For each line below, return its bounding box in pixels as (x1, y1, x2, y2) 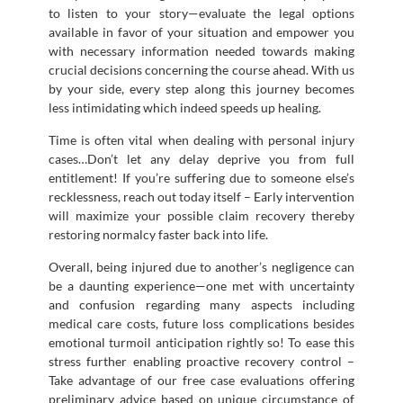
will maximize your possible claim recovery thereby (49, 207, 354, 223)
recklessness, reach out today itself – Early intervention (49, 188, 354, 204)
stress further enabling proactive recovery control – (49, 353, 354, 369)
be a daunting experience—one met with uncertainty (49, 277, 354, 293)
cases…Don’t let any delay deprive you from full (49, 150, 354, 166)
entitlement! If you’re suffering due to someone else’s (49, 169, 354, 185)
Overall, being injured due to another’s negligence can (49, 258, 354, 274)
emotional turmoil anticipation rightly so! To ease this (49, 334, 354, 350)
